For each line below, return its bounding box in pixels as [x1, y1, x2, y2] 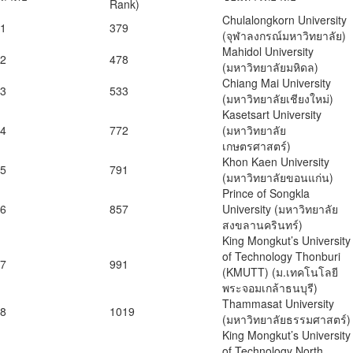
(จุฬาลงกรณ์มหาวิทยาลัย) [222, 28, 346, 44]
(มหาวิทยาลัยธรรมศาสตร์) [222, 311, 351, 328]
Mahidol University [222, 43, 314, 60]
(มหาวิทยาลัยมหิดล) [222, 59, 318, 76]
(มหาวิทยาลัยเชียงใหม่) [222, 91, 333, 107]
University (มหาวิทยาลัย [222, 201, 338, 217]
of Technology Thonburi [222, 248, 340, 265]
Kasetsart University [222, 106, 321, 123]
